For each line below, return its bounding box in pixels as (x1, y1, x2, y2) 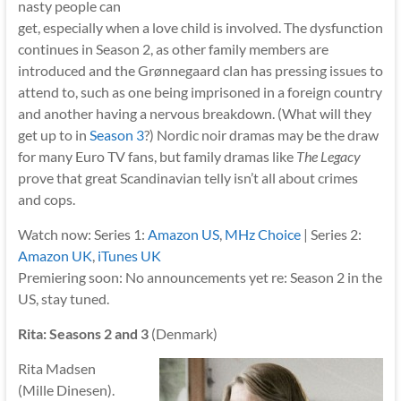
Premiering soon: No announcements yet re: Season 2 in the (17, 268, 382, 286)
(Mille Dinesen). (17, 380, 115, 398)
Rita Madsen (17, 359, 96, 377)
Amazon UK (17, 246, 92, 264)
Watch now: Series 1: (17, 225, 148, 243)
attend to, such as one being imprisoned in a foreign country (17, 82, 382, 100)
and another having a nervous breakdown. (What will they (17, 104, 371, 122)
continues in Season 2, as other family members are (17, 39, 328, 57)
